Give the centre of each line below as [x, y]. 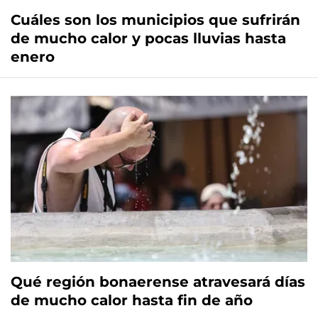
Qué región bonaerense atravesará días [158, 282]
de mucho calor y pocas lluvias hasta [148, 39]
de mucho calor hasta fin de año [132, 301]
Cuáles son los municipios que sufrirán [155, 20]
